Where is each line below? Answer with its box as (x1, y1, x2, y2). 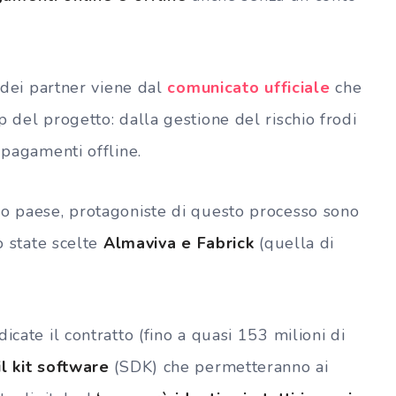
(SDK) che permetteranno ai (114, 355, 329, 377)
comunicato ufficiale (167, 76, 331, 98)
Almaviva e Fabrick (103, 232, 255, 254)
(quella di (254, 232, 335, 254)
